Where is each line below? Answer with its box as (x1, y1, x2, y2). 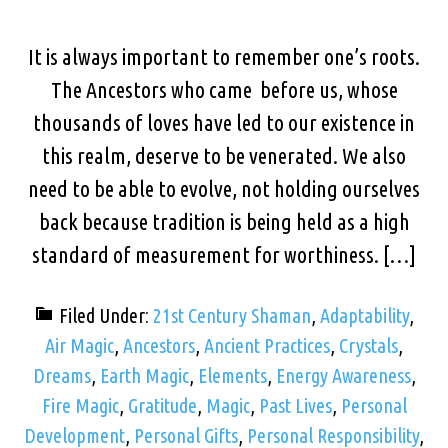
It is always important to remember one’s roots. (28, 44, 420, 69)
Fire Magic (41, 394, 119, 417)
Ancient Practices (204, 334, 330, 357)
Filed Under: (59, 304, 153, 327)
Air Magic (45, 334, 114, 357)
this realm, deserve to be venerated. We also (42, 143, 406, 168)
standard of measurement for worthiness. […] (32, 242, 416, 267)
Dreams (32, 364, 91, 387)
